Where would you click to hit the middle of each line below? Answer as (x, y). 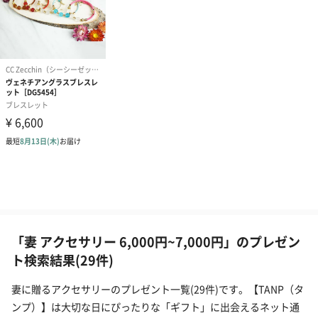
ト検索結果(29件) (62, 260)
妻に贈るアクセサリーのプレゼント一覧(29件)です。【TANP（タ (158, 289)
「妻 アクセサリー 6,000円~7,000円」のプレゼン (156, 242)
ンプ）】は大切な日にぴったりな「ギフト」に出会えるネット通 (155, 307)
